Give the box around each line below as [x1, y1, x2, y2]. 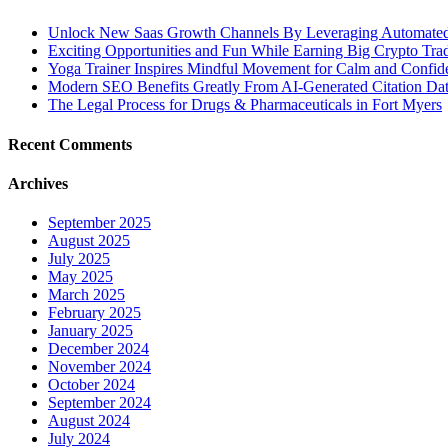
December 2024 [48, 340, 149, 358]
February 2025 [48, 304, 141, 322]
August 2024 [48, 412, 130, 430]
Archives [8, 174, 68, 192]
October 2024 [48, 376, 135, 394]
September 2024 [48, 394, 151, 412]
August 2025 [48, 232, 130, 250]
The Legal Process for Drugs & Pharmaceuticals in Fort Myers [48, 96, 442, 114]
